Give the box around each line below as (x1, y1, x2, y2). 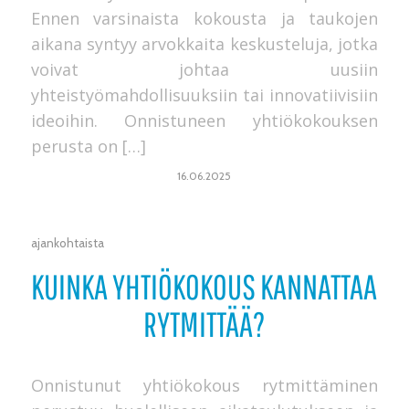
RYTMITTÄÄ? (142, 304, 266, 345)
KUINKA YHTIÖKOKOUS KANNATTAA (31, 267, 378, 308)
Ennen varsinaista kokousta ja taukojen (30, 6, 379, 29)
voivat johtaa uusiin (30, 58, 379, 80)
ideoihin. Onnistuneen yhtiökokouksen (30, 109, 379, 131)
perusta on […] (30, 134, 146, 157)
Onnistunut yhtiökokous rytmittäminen (30, 373, 379, 396)
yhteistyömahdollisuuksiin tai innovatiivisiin (30, 83, 379, 106)
